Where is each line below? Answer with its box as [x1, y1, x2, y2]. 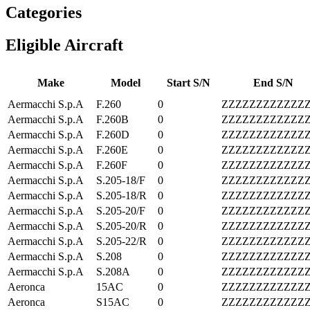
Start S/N [166, 76, 210, 89]
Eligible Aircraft [6, 36, 123, 54]
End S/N [253, 76, 293, 89]
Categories [6, 3, 82, 22]
